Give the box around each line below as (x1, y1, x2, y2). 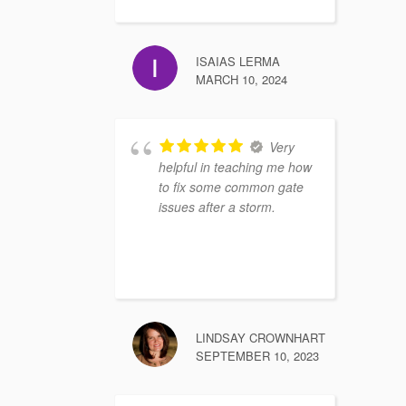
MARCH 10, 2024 (196, 71, 287, 89)
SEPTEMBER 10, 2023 (196, 347, 319, 365)
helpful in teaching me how (159, 158, 312, 177)
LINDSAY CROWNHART (196, 329, 325, 347)
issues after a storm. (159, 198, 275, 217)
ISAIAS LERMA (196, 53, 280, 71)
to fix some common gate (159, 178, 304, 197)
